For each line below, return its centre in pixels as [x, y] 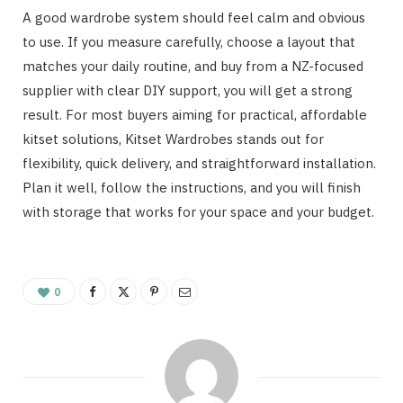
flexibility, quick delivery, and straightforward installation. [199, 163]
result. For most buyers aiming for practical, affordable [195, 114]
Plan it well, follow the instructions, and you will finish [192, 187]
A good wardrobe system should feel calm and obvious [194, 17]
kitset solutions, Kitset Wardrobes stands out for [173, 139]
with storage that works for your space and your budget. [198, 211]
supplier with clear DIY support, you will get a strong [188, 90]
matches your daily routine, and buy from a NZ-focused [193, 66]
